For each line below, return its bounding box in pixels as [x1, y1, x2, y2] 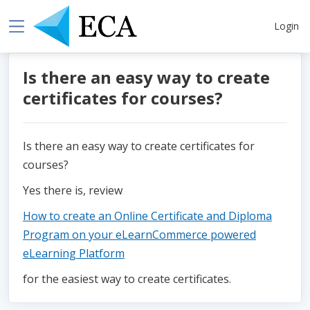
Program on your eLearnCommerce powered [23, 227, 256, 243]
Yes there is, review [23, 183, 122, 199]
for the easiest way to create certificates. [23, 271, 231, 287]
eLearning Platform [23, 246, 125, 262]
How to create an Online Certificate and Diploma [23, 208, 272, 224]
